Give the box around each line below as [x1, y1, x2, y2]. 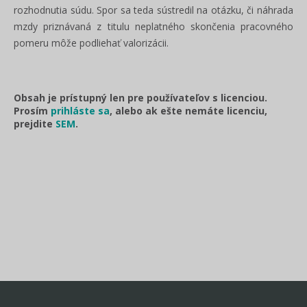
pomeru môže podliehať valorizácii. [14, 36, 169, 49]
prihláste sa [51, 104, 110, 117]
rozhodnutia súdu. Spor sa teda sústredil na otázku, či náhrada [14, 3, 293, 16]
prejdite [14, 117, 56, 130]
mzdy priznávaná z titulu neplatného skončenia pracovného [14, 20, 293, 33]
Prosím [14, 104, 51, 117]
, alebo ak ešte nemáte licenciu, [110, 104, 267, 117]
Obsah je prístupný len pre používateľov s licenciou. [14, 91, 267, 104]
